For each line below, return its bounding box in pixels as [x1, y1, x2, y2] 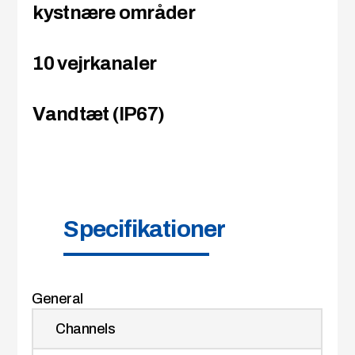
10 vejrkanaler [32, 53, 157, 74]
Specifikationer [63, 216, 225, 242]
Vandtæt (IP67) [32, 104, 165, 125]
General [32, 291, 83, 307]
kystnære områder [32, 2, 195, 24]
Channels [55, 321, 116, 338]
